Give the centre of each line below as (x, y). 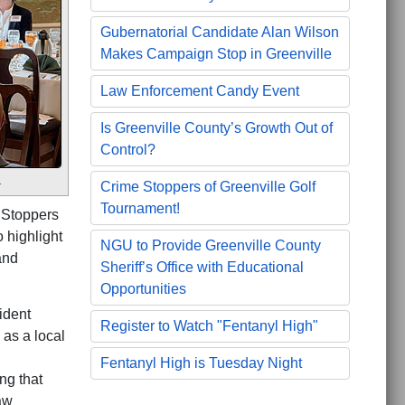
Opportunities (143, 289)
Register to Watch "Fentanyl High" (209, 326)
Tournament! (140, 209)
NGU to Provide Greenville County (210, 246)
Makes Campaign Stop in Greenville (216, 54)
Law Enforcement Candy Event (199, 91)
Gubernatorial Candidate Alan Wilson (219, 33)
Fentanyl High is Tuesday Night (201, 363)
